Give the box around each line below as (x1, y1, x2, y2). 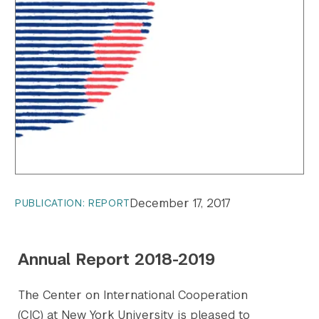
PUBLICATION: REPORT (15, 197, 130, 210)
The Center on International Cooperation (18, 288, 248, 303)
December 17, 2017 (130, 195, 231, 211)
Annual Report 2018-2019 (18, 249, 215, 269)
